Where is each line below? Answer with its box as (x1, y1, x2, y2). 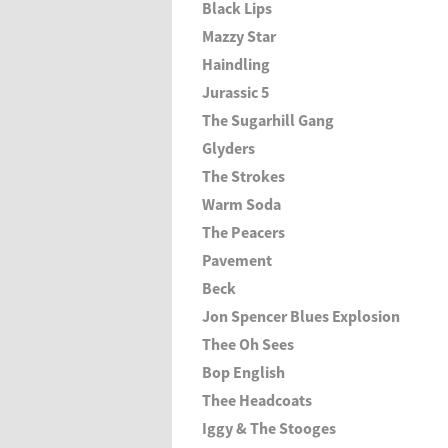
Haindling (202, 54, 270, 74)
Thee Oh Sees (202, 334, 294, 354)
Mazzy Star (202, 26, 276, 46)
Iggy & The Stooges (202, 418, 336, 438)
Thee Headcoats (202, 390, 312, 410)
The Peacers (202, 222, 285, 242)
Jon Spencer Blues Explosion (202, 306, 400, 326)
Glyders (202, 138, 255, 158)
